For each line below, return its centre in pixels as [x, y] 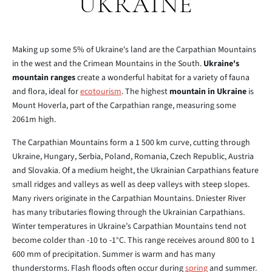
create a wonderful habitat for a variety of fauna [162, 78]
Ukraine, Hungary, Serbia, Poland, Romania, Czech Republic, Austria [133, 157]
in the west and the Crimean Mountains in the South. [108, 64]
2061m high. [34, 120]
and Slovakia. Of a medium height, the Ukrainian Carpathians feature [135, 171]
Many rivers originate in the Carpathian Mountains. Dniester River [129, 199]
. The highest [145, 92]
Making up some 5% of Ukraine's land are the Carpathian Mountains [134, 50]
